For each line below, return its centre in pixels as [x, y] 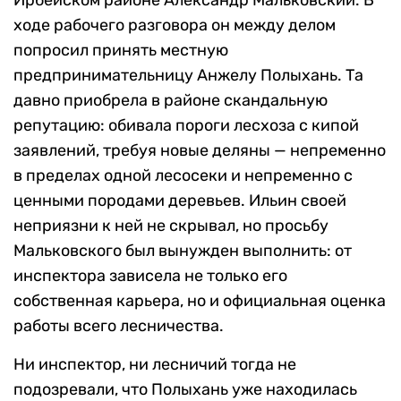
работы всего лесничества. [119, 326]
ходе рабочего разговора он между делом [175, 26]
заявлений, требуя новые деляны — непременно [200, 151]
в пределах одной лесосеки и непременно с [183, 176]
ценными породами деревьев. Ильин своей [180, 201]
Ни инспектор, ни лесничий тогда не [155, 365]
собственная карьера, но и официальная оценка [200, 301]
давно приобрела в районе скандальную [171, 101]
